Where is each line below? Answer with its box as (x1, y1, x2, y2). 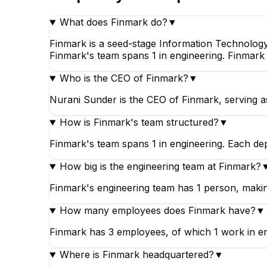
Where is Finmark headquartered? (59, 249, 214, 261)
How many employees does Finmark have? (59, 204, 256, 217)
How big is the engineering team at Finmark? (59, 160, 261, 173)
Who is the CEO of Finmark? (59, 72, 188, 85)
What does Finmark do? (59, 16, 167, 29)
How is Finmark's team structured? (59, 116, 219, 129)
